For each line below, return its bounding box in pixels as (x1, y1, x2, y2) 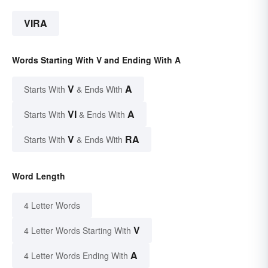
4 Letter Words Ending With (24, 249, 128, 262)
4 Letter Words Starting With (24, 224, 131, 237)
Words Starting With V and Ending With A (12, 54, 181, 66)
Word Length (12, 170, 65, 182)
